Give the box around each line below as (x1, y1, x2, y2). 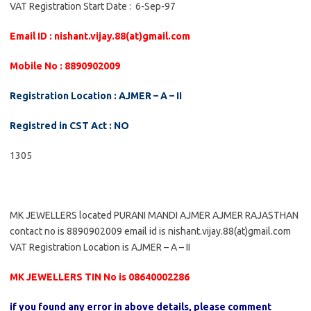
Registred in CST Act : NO (10, 120, 129, 131)
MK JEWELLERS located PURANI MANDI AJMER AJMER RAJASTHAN (10, 210, 299, 221)
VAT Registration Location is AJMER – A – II (10, 242, 190, 253)
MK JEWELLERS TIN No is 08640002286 (10, 271, 190, 283)
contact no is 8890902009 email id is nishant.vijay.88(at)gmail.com (10, 226, 291, 237)
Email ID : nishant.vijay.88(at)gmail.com (10, 31, 190, 42)
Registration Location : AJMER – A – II (10, 90, 182, 101)
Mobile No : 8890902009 (10, 60, 120, 72)
